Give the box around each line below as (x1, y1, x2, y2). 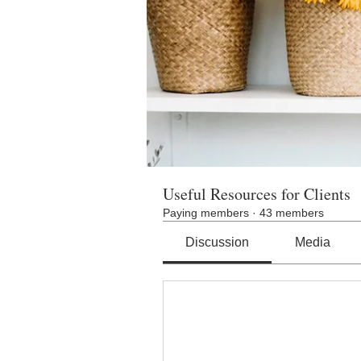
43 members (259, 206, 324, 219)
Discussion (185, 235, 250, 249)
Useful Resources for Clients (163, 183, 351, 205)
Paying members (163, 206, 249, 219)
